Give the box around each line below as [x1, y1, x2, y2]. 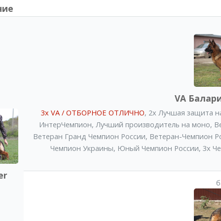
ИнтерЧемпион [39, 119, 92, 129]
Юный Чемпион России [117, 143, 199, 153]
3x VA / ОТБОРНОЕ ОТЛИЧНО [40, 107, 145, 117]
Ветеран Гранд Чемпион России [33, 131, 146, 141]
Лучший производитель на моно [96, 119, 211, 129]
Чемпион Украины [50, 143, 114, 153]
